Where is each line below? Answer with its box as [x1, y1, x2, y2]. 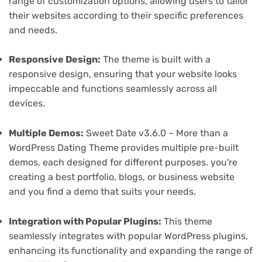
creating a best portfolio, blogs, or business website [9, 171, 235, 183]
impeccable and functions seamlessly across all [9, 83, 217, 95]
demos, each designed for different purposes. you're [9, 157, 237, 168]
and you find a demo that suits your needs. [9, 186, 196, 198]
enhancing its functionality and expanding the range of [9, 244, 253, 256]
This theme [161, 215, 212, 227]
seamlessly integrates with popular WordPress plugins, [9, 230, 248, 242]
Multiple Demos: [9, 127, 84, 139]
